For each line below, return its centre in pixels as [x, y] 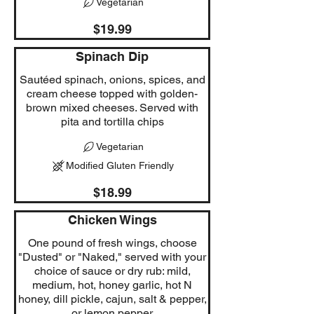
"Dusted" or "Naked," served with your [112, 257]
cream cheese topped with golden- [112, 93]
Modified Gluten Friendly [120, 165]
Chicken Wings [112, 219]
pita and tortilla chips [112, 121]
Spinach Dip [112, 56]
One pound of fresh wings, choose [112, 243]
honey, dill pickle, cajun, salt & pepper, [112, 299]
